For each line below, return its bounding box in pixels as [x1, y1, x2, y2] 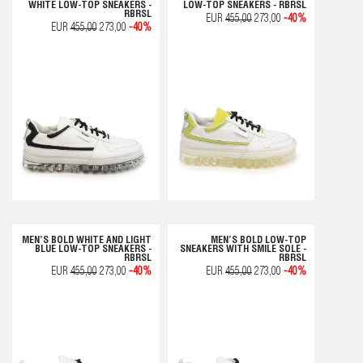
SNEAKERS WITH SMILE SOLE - [180, 245, 306, 254]
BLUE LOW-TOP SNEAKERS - [34, 245, 152, 254]
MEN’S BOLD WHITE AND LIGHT [21, 236, 152, 246]
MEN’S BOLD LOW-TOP [211, 236, 306, 246]
